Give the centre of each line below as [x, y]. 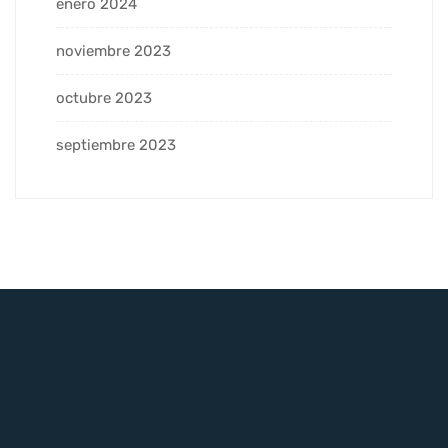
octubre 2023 [104, 97]
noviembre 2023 [113, 50]
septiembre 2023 [116, 144]
